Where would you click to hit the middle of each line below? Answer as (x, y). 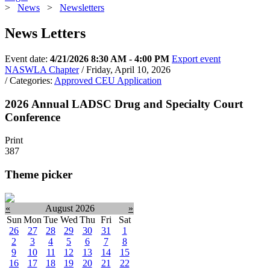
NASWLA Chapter (42, 69)
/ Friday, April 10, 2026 (126, 69)
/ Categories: (30, 80)
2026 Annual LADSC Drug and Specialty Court (124, 104)
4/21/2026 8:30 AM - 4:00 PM (110, 58)
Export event (196, 58)
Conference (33, 117)
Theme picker (39, 174)
